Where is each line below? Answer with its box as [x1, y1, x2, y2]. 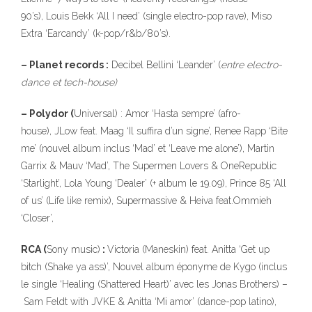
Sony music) [47, 244, 100, 255]
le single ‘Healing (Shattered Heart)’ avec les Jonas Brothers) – [21, 279, 288, 290]
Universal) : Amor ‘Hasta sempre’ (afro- [74, 108, 241, 119]
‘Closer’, [21, 212, 56, 224]
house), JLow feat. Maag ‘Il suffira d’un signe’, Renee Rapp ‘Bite [21, 125, 288, 136]
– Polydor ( [21, 108, 74, 119]
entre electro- [221, 59, 282, 70]
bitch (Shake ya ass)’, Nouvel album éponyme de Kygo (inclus [21, 261, 287, 272]
